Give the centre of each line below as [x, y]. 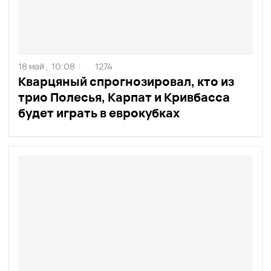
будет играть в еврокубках [99, 113]
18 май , [33, 67]
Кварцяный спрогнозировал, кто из [126, 82]
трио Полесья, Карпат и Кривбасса [124, 97]
